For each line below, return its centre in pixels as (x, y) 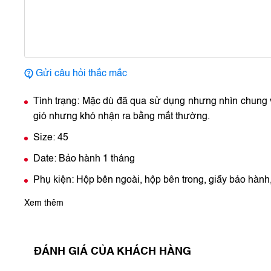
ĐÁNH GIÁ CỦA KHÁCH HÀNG (113, 252)
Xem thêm (44, 203)
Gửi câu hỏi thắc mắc (81, 74)
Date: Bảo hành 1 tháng (84, 159)
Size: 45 (51, 138)
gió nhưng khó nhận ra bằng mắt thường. (122, 117)
